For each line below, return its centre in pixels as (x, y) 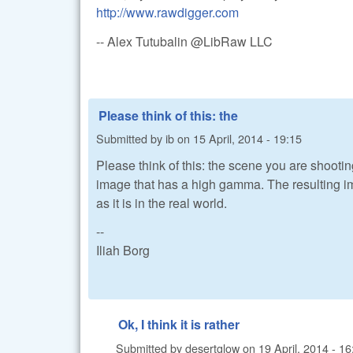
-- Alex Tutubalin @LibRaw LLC (184, 41)
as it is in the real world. (162, 203)
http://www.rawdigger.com (167, 13)
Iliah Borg (123, 251)
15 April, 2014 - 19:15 (247, 139)
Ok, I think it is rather (179, 325)
